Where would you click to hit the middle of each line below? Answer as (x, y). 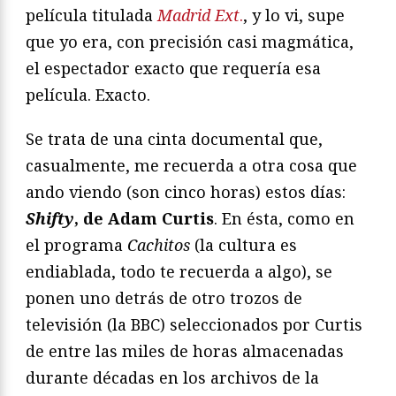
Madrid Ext (198, 15)
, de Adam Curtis (144, 219)
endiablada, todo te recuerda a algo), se (179, 272)
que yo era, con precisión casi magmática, (190, 42)
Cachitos (159, 245)
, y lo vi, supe (294, 15)
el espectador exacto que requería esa (173, 69)
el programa (76, 245)
